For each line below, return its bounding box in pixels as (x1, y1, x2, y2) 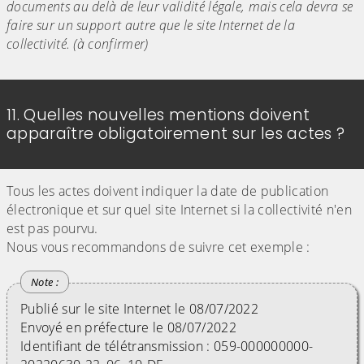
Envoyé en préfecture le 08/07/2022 (20, 318, 236, 337)
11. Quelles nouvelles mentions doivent (6, 104, 310, 127)
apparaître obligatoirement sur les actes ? (6, 123, 345, 145)
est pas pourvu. (6, 219, 98, 238)
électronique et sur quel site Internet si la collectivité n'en (6, 201, 352, 219)
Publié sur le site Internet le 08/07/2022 (20, 300, 259, 318)
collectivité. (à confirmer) (6, 35, 149, 54)
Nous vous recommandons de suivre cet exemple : (6, 238, 310, 257)
